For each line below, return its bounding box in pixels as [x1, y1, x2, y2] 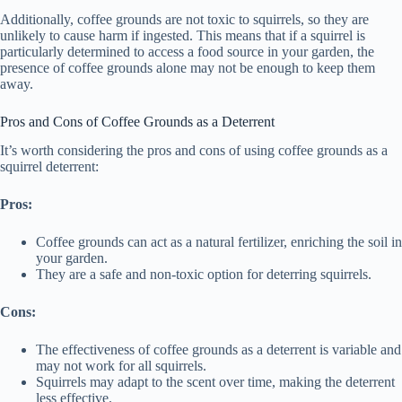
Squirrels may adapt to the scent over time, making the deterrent [36, 374, 395, 390]
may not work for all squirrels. [36, 358, 206, 374]
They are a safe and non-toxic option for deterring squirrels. [36, 267, 371, 283]
